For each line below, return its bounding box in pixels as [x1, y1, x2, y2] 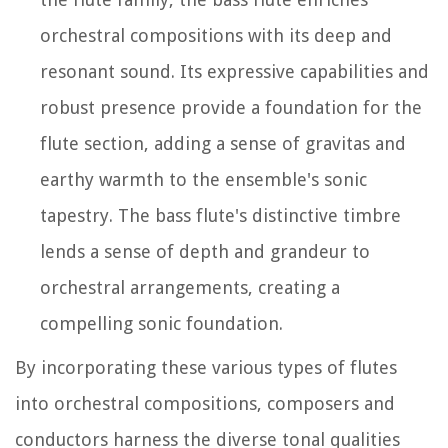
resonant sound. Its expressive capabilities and [40, 60, 429, 82]
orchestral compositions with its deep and [40, 24, 392, 46]
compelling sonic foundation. [40, 312, 283, 334]
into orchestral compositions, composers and [15, 392, 395, 414]
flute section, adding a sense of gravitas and [40, 132, 406, 154]
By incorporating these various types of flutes [15, 356, 397, 378]
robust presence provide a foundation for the [40, 96, 422, 118]
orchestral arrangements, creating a [40, 276, 340, 298]
